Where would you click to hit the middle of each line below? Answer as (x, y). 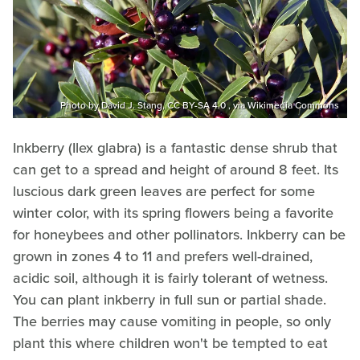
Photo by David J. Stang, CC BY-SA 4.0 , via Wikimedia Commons (200, 105)
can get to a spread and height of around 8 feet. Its (176, 169)
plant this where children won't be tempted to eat (170, 343)
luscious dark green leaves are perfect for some (164, 191)
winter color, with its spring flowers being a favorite (173, 213)
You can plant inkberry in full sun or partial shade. (170, 299)
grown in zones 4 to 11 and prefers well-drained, (163, 256)
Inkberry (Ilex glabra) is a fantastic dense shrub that (175, 147)
